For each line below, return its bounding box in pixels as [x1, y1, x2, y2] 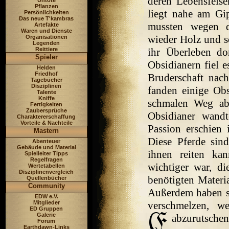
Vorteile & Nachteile [20, 120, 73, 126]
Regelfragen [30, 156, 63, 163]
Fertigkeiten [30, 101, 62, 107]
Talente [36, 89, 56, 95]
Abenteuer [32, 138, 60, 144]
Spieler [35, 53, 58, 61]
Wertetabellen [28, 163, 65, 169]
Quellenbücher [26, 175, 66, 181]
